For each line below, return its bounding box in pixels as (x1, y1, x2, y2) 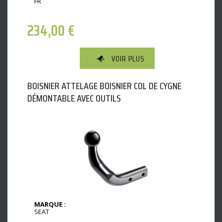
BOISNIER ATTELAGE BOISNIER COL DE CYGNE (27, 78, 181, 94)
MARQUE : (34, 200, 66, 209)
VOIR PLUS (111, 53, 145, 65)
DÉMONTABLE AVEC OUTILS (27, 90, 121, 107)
